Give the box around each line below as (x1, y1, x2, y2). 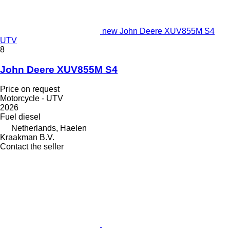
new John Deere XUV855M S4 (102, 26, 215, 35)
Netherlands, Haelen (11, 124, 87, 133)
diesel (18, 112, 41, 122)
